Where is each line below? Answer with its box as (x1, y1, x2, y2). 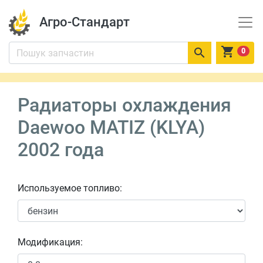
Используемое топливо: (18, 183, 122, 194)
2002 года (18, 139, 104, 161)
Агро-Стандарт (39, 15, 130, 29)
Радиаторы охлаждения (18, 94, 231, 116)
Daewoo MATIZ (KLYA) (18, 116, 205, 139)
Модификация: (18, 237, 83, 248)
